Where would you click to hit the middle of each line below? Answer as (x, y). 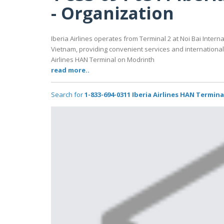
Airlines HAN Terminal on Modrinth (103, 60)
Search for (68, 95)
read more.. (70, 70)
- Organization (112, 13)
